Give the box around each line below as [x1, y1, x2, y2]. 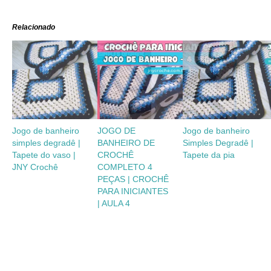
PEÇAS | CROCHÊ [97, 174, 169, 184]
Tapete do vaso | [12, 150, 76, 160]
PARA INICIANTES [97, 186, 169, 196]
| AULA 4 [97, 198, 131, 208]
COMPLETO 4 [97, 162, 153, 172]
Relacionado [12, 23, 55, 31]
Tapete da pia [183, 150, 235, 160]
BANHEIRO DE [97, 138, 155, 148]
